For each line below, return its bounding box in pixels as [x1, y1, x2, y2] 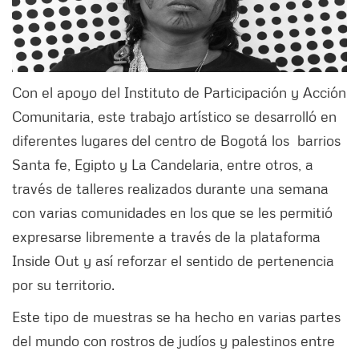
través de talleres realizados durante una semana [12, 179, 329, 198]
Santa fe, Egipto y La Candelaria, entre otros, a [12, 155, 313, 174]
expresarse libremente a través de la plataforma [12, 228, 321, 246]
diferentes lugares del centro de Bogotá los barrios [12, 131, 341, 150]
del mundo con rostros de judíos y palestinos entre [12, 332, 335, 350]
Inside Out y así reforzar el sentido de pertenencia [12, 252, 334, 270]
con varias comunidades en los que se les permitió [12, 204, 333, 222]
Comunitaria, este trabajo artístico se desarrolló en [12, 107, 337, 126]
